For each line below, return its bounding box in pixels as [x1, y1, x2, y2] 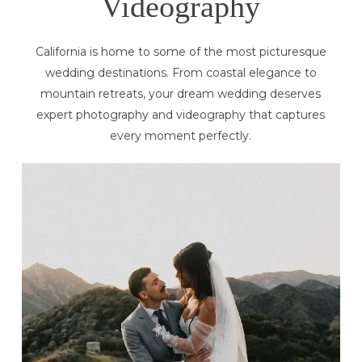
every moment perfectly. [110, 128, 252, 143]
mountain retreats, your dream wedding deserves [40, 86, 322, 101]
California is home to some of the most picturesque [35, 44, 326, 59]
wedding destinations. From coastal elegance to [44, 65, 317, 80]
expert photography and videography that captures [36, 107, 326, 122]
